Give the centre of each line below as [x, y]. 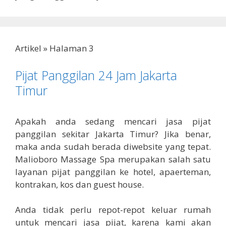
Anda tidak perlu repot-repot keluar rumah [113, 210]
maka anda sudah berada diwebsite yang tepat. [113, 146]
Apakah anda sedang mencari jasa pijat [113, 121]
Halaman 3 [72, 48]
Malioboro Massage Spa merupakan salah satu [113, 159]
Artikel [28, 48]
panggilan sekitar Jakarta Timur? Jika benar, [113, 134]
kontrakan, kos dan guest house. [79, 184]
